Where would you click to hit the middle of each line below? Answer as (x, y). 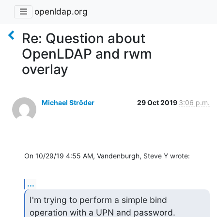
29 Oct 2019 (158, 102)
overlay (45, 69)
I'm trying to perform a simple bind (98, 200)
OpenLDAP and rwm (87, 54)
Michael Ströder (68, 102)
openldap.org (61, 12)
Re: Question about (84, 38)
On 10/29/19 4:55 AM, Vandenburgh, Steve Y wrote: (107, 155)
